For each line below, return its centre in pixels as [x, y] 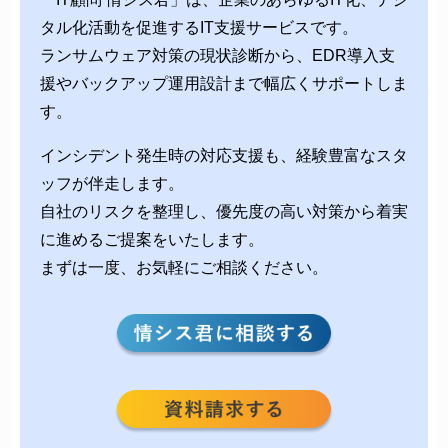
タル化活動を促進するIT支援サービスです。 [199, 27]
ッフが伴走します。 [112, 183]
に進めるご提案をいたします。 [152, 239]
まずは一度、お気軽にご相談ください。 [184, 267]
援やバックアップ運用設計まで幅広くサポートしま [224, 83]
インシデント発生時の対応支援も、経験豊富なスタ [224, 155]
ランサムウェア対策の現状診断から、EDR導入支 [217, 55]
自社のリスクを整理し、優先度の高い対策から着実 [224, 211]
